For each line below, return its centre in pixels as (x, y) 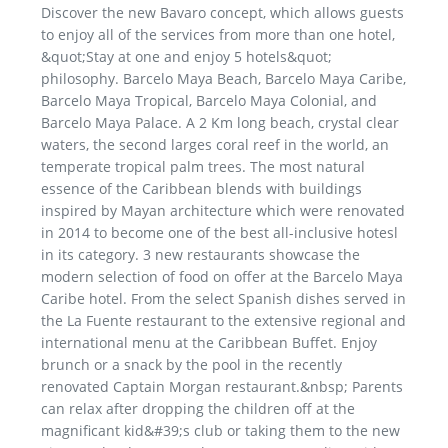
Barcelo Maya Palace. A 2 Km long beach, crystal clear (220, 122)
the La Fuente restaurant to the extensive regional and (223, 320)
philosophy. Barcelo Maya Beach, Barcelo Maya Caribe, (223, 78)
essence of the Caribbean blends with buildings (201, 188)
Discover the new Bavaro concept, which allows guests (222, 12)
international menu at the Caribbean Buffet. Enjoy (209, 342)
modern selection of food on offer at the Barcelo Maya (222, 276)
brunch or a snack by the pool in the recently (191, 364)
